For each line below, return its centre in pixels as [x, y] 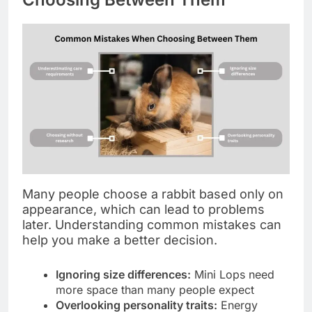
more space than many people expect [155, 289]
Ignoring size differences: [123, 274]
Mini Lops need [233, 274]
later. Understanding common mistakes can [152, 224]
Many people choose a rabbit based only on [153, 194]
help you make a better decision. [120, 240]
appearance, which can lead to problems [143, 209]
